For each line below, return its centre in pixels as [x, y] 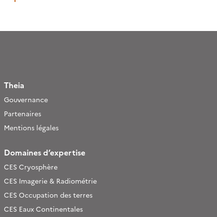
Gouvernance [26, 99]
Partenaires [23, 113]
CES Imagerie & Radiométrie [50, 181]
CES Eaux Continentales [43, 209]
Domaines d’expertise [45, 152]
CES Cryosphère [31, 167]
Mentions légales [31, 127]
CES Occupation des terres [48, 195]
